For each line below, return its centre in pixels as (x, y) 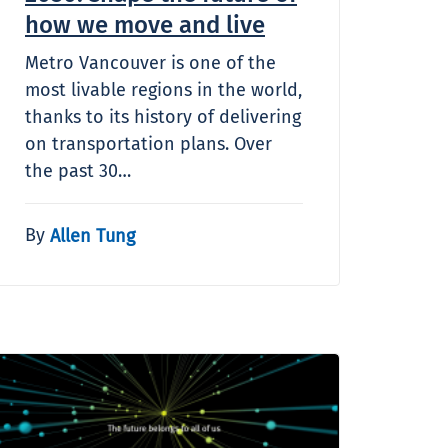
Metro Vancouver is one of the (150, 62)
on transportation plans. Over (148, 143)
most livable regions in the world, (163, 89)
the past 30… (78, 170)
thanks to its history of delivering (163, 116)
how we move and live (145, 24)
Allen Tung (92, 235)
